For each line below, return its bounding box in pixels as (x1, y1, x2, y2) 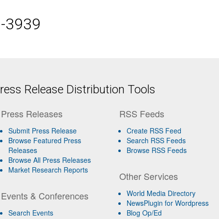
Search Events (8, 208, 53, 218)
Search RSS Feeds (127, 135, 186, 146)
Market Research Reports (8, 165, 88, 175)
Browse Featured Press (8, 135, 81, 146)
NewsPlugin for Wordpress (127, 198, 209, 208)
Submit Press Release (8, 126, 77, 136)
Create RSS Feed (127, 126, 182, 136)
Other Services (119, 170, 178, 183)
